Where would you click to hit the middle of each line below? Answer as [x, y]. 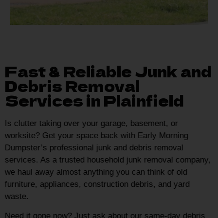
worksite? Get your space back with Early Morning [97, 136]
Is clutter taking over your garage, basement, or [91, 124]
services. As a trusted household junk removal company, [108, 160]
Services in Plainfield [94, 100]
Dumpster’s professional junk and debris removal [94, 148]
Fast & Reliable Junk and [108, 71]
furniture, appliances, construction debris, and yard [97, 184]
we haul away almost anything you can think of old [96, 172]
